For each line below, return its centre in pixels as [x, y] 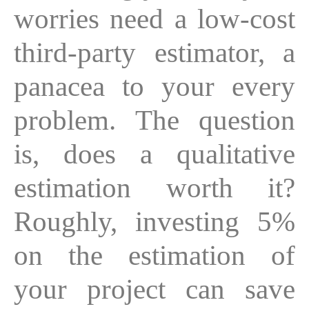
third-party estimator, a [154, 52]
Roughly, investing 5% [154, 221]
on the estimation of [154, 255]
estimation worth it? [154, 187]
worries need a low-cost [154, 18]
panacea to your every [154, 86]
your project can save [154, 289]
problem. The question [154, 120]
